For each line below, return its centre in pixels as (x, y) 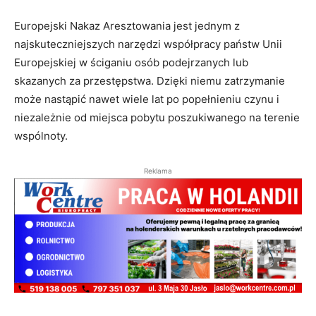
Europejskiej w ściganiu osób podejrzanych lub (131, 63)
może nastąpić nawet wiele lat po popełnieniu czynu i (147, 99)
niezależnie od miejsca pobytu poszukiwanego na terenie (157, 118)
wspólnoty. (41, 136)
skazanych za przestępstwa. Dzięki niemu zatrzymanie (150, 81)
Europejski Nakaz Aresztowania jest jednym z (127, 26)
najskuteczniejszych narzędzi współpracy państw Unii (148, 44)
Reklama (158, 171)
